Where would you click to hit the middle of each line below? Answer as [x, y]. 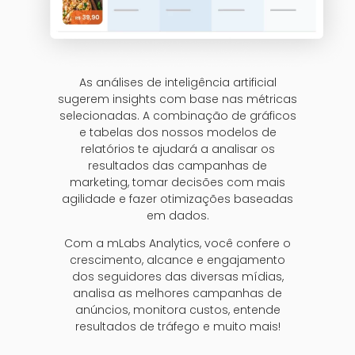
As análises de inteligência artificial [177, 82]
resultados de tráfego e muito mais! [177, 327]
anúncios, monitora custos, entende [177, 310]
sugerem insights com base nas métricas [177, 99]
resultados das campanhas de [177, 165]
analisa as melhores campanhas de [177, 294]
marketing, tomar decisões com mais [177, 182]
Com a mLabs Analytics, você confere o [177, 244]
